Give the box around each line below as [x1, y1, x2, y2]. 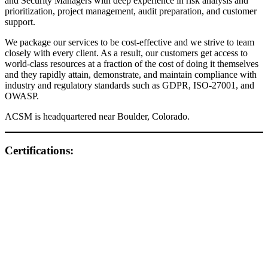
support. [5, 16, 35, 27]
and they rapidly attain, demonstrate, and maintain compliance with [5, 69, 257, 80]
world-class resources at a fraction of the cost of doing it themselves [5, 58, 258, 69]
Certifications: [5, 144, 74, 157]
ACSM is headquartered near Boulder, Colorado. [5, 111, 190, 121]
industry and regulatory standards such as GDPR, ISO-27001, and [5, 80, 254, 90]
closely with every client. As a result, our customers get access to [5, 47, 248, 58]
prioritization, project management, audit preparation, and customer [5, 5, 257, 16]
